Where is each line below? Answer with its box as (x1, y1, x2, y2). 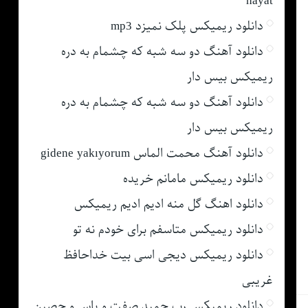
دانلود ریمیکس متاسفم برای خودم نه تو (72, 219, 263, 240)
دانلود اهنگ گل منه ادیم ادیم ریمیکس (74, 193, 263, 214)
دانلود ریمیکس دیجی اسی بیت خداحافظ (63, 244, 263, 265)
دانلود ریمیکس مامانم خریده (122, 168, 263, 189)
